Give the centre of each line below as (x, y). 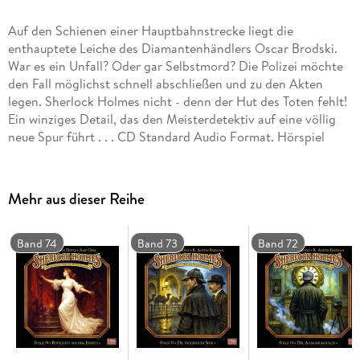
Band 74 (37, 244)
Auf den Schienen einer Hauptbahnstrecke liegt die (150, 31)
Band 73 (158, 244)
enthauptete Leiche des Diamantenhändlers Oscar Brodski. (172, 49)
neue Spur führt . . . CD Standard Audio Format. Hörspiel (166, 137)
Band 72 (278, 244)
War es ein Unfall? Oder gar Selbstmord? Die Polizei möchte (175, 66)
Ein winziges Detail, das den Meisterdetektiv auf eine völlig (172, 119)
